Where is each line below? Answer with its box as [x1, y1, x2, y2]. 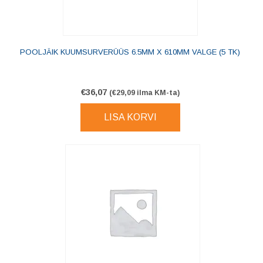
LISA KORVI [103, 112, 157, 123]
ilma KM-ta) [134, 89, 180, 97]
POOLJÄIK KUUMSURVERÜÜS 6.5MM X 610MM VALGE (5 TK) [20, 48, 241, 57]
